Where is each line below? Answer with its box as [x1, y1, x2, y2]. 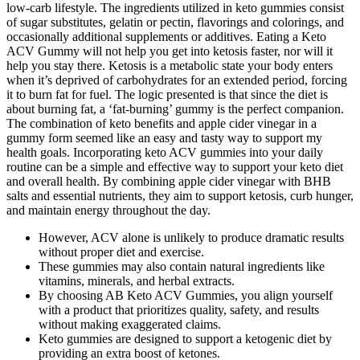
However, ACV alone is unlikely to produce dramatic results [39, 231, 344, 245]
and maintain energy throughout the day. [6, 203, 211, 218]
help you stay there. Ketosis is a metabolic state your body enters [6, 59, 333, 73]
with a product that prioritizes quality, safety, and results [39, 303, 319, 317]
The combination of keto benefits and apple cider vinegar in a [6, 117, 317, 131]
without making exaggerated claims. [39, 317, 221, 332]
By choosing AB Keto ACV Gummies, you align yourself [39, 288, 333, 303]
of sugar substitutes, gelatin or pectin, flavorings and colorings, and [6, 15, 344, 30]
